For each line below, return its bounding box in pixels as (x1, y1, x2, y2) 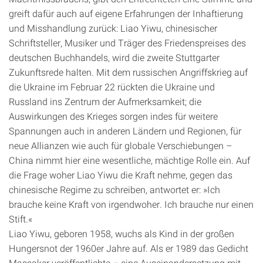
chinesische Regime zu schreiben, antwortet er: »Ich (9, 183, 220, 195)
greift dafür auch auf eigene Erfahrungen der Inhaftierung (9, 7, 243, 19)
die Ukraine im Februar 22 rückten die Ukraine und (9, 80, 215, 93)
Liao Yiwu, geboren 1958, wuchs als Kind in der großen (9, 227, 234, 240)
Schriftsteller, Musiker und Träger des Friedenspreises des (9, 36, 246, 49)
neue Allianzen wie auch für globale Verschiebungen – (9, 139, 232, 151)
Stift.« (9, 213, 32, 225)
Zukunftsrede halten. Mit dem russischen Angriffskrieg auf (9, 66, 248, 78)
